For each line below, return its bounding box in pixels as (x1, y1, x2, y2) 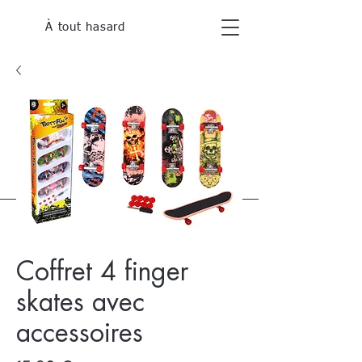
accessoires (16, 321, 143, 347)
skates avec (16, 290, 145, 316)
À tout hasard (45, 21, 125, 33)
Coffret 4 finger (16, 259, 188, 285)
